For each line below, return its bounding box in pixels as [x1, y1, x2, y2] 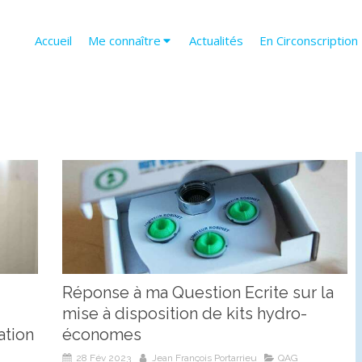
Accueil [35, 32, 72, 48]
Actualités [189, 32, 243, 48]
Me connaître [88, 32, 161, 48]
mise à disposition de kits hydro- [62, 304, 307, 324]
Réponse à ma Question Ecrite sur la [62, 283, 334, 303]
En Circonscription [259, 32, 358, 48]
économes [62, 325, 141, 345]
